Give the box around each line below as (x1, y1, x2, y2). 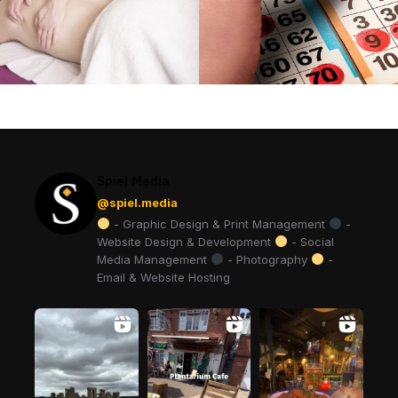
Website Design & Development (97, 235, 275, 250)
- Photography (223, 252, 311, 267)
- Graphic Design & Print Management (109, 217, 329, 232)
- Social (287, 235, 334, 250)
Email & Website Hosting (97, 270, 230, 285)
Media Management (97, 252, 211, 267)
